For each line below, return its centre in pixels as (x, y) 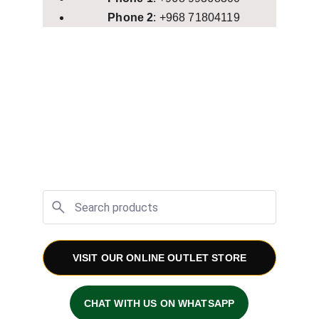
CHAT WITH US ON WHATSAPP (159, 303)
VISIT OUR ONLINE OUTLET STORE (159, 258)
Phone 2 (131, 17)
